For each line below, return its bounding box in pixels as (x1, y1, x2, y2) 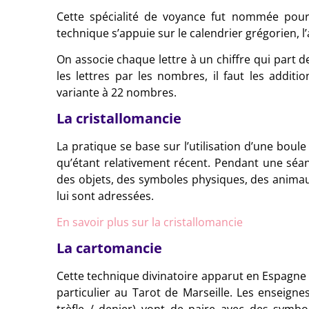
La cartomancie (57, 238, 162, 257)
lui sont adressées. (57, 188, 154, 203)
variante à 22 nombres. (57, 84, 177, 100)
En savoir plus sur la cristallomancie (57, 214, 243, 230)
